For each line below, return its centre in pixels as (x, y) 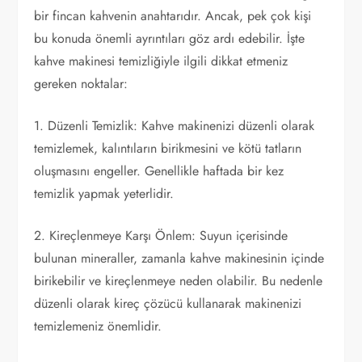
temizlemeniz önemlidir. (98, 326)
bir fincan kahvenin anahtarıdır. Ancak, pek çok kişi (173, 15)
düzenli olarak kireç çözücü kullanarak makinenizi (168, 303)
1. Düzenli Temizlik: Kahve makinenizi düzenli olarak (175, 125)
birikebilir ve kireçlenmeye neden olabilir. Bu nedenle (179, 280)
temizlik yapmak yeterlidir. (104, 193)
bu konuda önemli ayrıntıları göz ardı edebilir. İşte (170, 38)
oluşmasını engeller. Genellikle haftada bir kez (159, 170)
